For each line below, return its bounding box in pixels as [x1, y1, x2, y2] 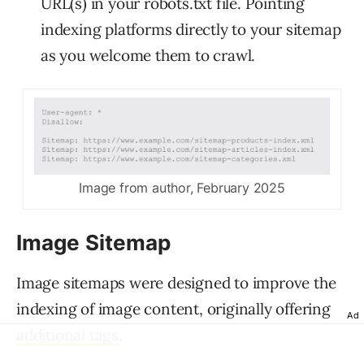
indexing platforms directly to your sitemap [41, 19, 341, 40]
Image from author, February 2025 [79, 179, 285, 196]
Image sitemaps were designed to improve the [16, 272, 336, 292]
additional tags [16, 324, 119, 344]
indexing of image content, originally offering [16, 298, 331, 318]
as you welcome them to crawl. [41, 45, 256, 66]
